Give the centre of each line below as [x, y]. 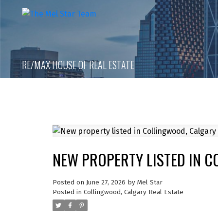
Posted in [67, 192]
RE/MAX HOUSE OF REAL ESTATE [78, 65]
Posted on [69, 182]
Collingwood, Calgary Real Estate [133, 192]
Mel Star [150, 182]
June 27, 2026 [106, 182]
